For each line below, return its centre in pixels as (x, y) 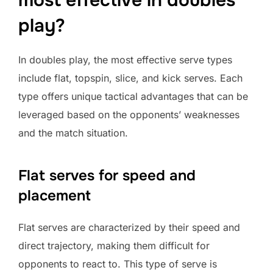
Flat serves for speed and (107, 176)
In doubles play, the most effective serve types (125, 60)
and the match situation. (73, 133)
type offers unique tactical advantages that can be (133, 97)
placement (55, 196)
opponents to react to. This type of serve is (118, 264)
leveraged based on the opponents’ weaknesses (129, 115)
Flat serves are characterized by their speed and (129, 228)
